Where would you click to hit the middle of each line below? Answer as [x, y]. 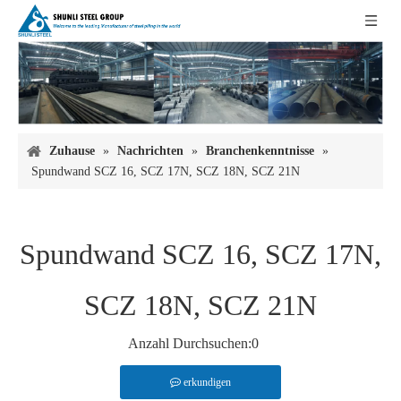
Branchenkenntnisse [260, 151]
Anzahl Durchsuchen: [190, 344]
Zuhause [72, 151]
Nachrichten [150, 151]
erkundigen [207, 383]
